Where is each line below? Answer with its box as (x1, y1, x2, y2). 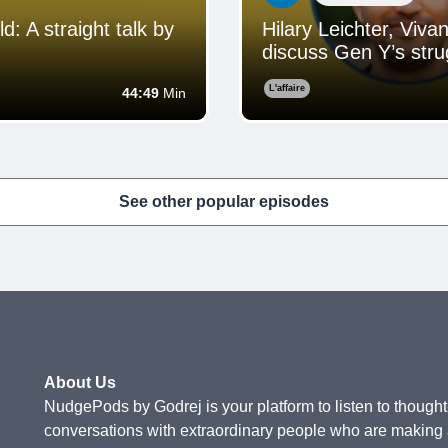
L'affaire (269, 83, 305, 93)
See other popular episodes (119, 193, 329, 210)
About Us (44, 374, 116, 391)
